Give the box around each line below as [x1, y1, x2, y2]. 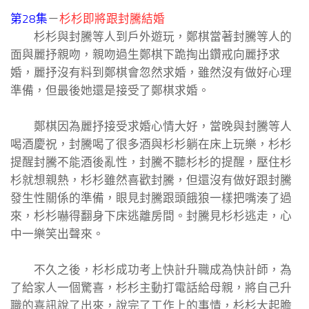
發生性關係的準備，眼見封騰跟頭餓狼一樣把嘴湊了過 [10, 191, 292, 206]
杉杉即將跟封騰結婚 [59, 12, 165, 26]
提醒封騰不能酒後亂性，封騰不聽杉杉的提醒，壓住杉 [10, 155, 292, 170]
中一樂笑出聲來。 [10, 227, 104, 241]
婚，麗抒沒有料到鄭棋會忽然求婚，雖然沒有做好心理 [10, 66, 292, 80]
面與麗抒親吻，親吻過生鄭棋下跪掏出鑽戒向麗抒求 [10, 48, 280, 62]
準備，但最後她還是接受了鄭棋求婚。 [10, 83, 210, 98]
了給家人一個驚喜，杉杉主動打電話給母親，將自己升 [10, 281, 292, 295]
